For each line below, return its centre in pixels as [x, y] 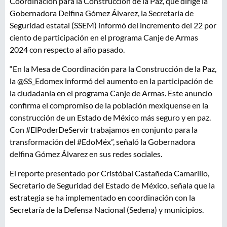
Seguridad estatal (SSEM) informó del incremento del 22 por [113, 25]
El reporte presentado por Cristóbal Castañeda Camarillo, [109, 173]
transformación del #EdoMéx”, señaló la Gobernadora [102, 141]
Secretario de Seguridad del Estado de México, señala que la [112, 185]
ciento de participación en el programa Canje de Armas [104, 37]
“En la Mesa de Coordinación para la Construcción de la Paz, [113, 68]
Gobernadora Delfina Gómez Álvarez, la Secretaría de [102, 13]
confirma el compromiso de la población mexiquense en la [109, 105]
